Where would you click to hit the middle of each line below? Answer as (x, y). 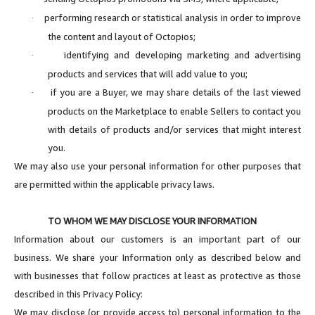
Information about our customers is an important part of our (157, 239)
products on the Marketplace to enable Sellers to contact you (174, 111)
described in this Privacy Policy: (78, 294)
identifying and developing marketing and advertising (183, 54)
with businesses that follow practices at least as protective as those (157, 275)
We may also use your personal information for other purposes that (157, 166)
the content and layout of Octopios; (122, 36)
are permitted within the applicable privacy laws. (115, 184)
